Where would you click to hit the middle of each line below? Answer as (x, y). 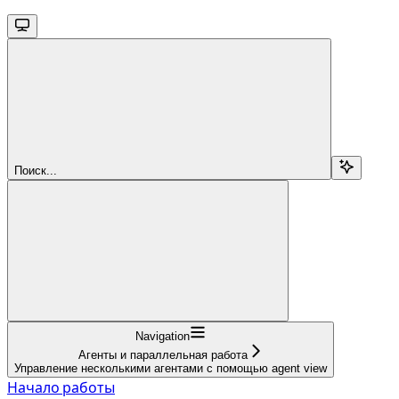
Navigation (163, 336)
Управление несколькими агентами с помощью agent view (171, 368)
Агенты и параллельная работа (163, 354)
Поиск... (36, 170)
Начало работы (61, 387)
